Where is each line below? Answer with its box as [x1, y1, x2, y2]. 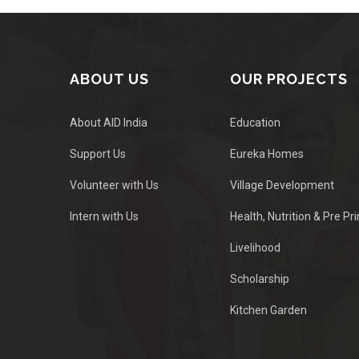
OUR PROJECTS [230, 71, 348, 87]
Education [230, 116, 280, 129]
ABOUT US [70, 71, 149, 87]
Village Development [230, 179, 334, 192]
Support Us [70, 147, 126, 160]
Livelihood [230, 241, 280, 254]
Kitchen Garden [230, 304, 307, 317]
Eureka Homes [230, 147, 304, 160]
